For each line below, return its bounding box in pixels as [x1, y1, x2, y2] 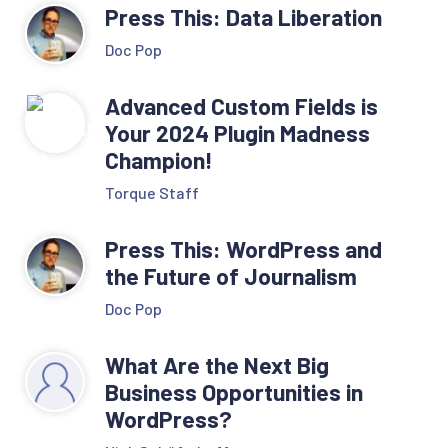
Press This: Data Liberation [104, 2, 382, 31]
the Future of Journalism [104, 261, 357, 290]
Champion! [104, 145, 218, 174]
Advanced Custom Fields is [104, 91, 378, 120]
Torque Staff [104, 182, 199, 202]
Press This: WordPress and [104, 234, 382, 263]
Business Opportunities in [104, 377, 363, 406]
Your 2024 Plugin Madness [104, 118, 370, 147]
